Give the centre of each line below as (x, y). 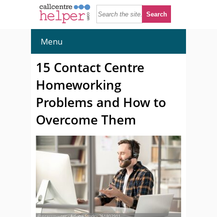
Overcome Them (86, 120)
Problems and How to (101, 102)
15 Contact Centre (90, 67)
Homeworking (78, 85)
